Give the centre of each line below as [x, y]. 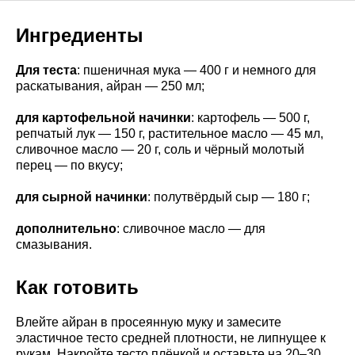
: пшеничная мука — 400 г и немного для [197, 71]
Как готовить [77, 288]
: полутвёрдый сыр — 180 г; [229, 197]
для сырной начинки [82, 197]
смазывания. [54, 245]
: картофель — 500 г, [250, 118]
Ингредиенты [80, 36]
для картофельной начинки [103, 118]
